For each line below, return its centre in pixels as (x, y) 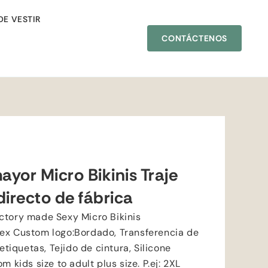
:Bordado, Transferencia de (135, 232)
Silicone (153, 248)
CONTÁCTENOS (195, 38)
